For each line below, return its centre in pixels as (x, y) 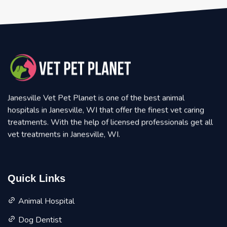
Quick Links (36, 179)
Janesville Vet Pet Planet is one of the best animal (96, 99)
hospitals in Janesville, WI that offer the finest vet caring (106, 111)
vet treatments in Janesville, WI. (64, 135)
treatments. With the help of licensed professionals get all (110, 123)
